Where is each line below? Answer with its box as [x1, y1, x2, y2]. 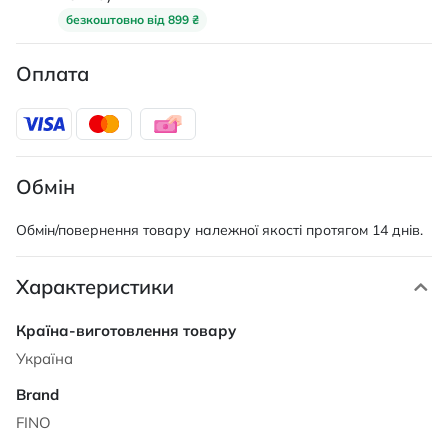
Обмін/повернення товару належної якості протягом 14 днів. [16, 221, 423, 239]
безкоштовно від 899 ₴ [66, 12, 199, 27]
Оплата [16, 61, 89, 86]
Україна [16, 349, 73, 368]
